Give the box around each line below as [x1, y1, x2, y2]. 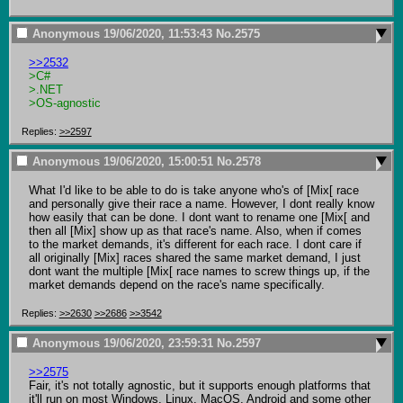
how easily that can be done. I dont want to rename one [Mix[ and [28, 210, 370, 224]
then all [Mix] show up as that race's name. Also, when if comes [28, 223, 362, 237]
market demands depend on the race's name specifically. [28, 277, 325, 291]
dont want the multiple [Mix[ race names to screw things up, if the [28, 264, 370, 278]
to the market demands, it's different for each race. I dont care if [28, 237, 362, 251]
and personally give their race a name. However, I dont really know [28, 196, 374, 210]
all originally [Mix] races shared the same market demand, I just [28, 250, 361, 264]
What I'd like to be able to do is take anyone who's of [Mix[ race [28, 183, 359, 197]
